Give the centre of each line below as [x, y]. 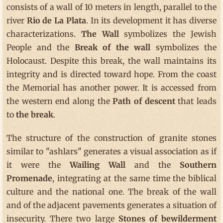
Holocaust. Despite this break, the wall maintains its [111, 61]
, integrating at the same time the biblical [134, 178]
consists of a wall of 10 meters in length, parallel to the [111, 7]
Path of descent [144, 101]
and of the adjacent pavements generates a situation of [111, 205]
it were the [38, 165]
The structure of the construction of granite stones [111, 138]
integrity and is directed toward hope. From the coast [111, 74]
